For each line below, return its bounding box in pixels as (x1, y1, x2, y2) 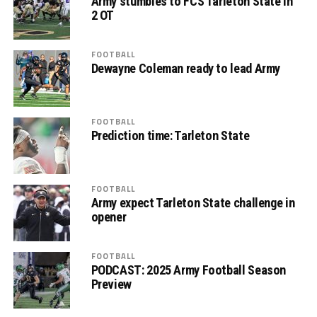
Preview (91, 277, 132, 292)
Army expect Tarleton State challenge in (91, 195, 295, 211)
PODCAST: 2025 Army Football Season (91, 263, 287, 278)
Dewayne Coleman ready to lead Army (91, 61, 281, 76)
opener (91, 209, 127, 225)
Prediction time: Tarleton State (91, 128, 250, 144)
